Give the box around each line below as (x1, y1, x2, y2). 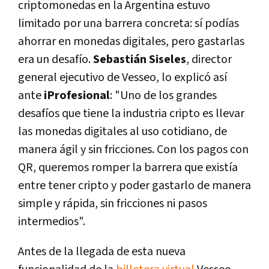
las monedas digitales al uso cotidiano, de (18, 124, 227, 140)
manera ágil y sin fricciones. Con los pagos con (18, 142, 249, 158)
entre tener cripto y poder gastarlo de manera (18, 178, 251, 194)
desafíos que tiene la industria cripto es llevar (18, 106, 244, 122)
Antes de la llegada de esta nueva (18, 244, 186, 260)
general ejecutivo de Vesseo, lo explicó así (18, 70, 227, 86)
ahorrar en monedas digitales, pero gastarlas (18, 34, 244, 50)
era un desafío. (18, 52, 93, 68)
